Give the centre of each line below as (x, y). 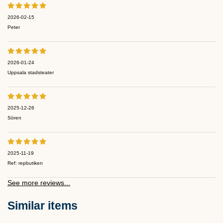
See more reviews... (39, 182)
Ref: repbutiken (25, 163)
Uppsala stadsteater (31, 72)
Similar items (43, 205)
